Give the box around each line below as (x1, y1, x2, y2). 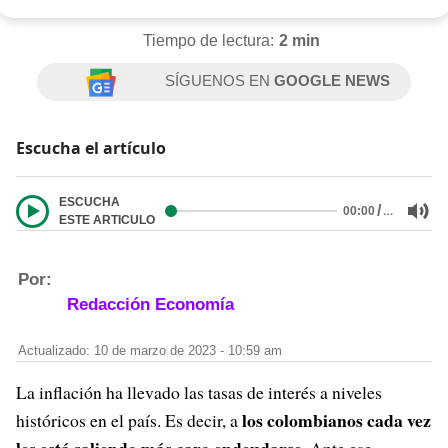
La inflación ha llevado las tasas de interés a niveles (16, 380, 382, 404)
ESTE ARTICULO (59, 213, 155, 227)
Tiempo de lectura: (142, 32, 274, 49)
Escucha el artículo (16, 137, 166, 159)
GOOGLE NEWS (274, 72, 391, 89)
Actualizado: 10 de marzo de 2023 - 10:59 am (18, 344, 282, 358)
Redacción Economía (66, 295, 234, 314)
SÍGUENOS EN (165, 72, 275, 89)
